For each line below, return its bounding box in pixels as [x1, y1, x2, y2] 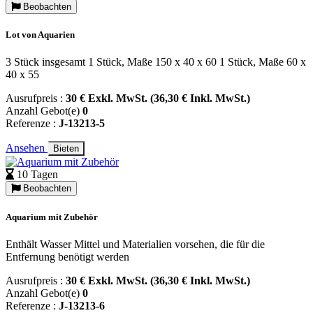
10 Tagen [17, 168, 58, 181]
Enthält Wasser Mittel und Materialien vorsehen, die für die [6, 238, 265, 250]
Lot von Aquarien [6, 29, 75, 41]
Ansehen [6, 142, 48, 154]
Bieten [53, 143, 79, 154]
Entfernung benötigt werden [6, 250, 129, 263]
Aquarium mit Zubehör [6, 211, 98, 222]
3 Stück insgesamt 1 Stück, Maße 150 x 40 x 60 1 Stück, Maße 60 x [6, 56, 306, 68]
